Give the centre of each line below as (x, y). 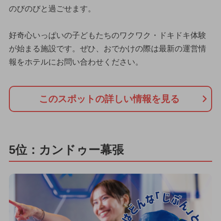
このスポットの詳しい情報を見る (109, 99)
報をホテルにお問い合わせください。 (76, 62)
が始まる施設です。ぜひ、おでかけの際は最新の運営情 (107, 49)
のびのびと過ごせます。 (52, 9)
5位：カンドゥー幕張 (66, 150)
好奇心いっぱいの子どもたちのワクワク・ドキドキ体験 (107, 36)
